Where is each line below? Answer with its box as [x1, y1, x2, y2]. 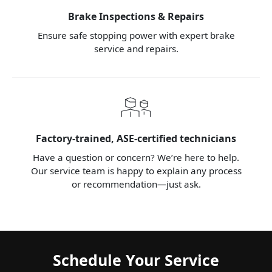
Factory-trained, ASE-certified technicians [36, 132, 236, 146]
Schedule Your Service [53, 250, 219, 271]
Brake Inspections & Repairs [68, 10, 204, 24]
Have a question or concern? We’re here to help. [33, 151, 239, 164]
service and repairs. [93, 42, 178, 55]
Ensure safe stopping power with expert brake [37, 29, 235, 42]
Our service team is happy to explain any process [30, 165, 242, 177]
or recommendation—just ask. [71, 178, 201, 191]
